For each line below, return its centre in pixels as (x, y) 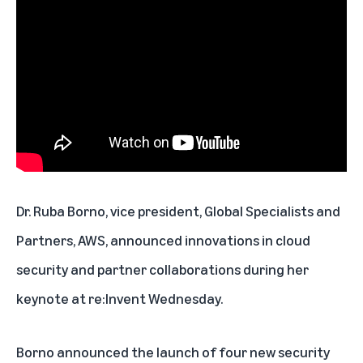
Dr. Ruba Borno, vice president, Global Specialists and (178, 210)
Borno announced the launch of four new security (173, 351)
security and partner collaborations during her (162, 269)
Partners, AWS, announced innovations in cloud (163, 239)
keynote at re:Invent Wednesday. (120, 298)
